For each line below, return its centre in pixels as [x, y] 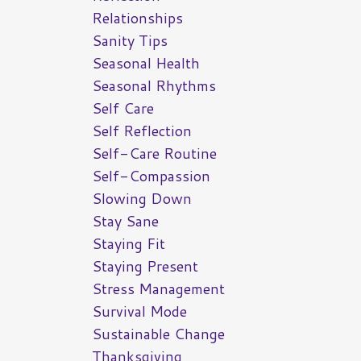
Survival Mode [139, 311]
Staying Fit [128, 244]
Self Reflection [141, 131]
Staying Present [145, 266]
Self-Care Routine [154, 154]
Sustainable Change [158, 334]
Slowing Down [141, 199]
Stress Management [158, 289]
